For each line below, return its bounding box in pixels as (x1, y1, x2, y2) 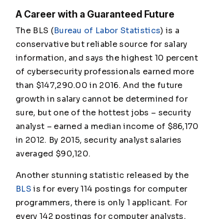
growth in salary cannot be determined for (16, 94, 188, 105)
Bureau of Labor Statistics (53, 25, 161, 36)
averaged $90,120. (16, 149, 91, 159)
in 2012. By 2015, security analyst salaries (16, 135, 182, 146)
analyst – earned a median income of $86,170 (16, 121, 199, 132)
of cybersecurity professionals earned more (16, 66, 195, 77)
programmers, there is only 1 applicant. (16, 197, 175, 208)
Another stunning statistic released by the (16, 170, 189, 181)
